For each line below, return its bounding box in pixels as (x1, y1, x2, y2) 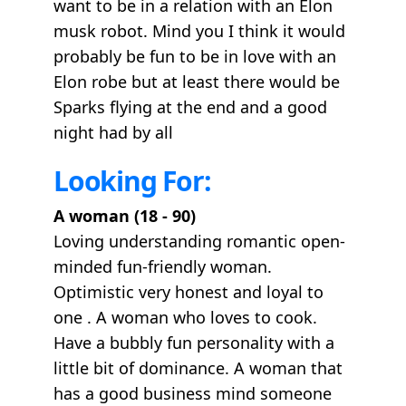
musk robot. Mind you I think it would (53, 19, 345, 42)
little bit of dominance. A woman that (53, 356, 343, 379)
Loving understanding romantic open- (53, 229, 345, 252)
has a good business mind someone (53, 382, 332, 404)
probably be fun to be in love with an (53, 44, 336, 67)
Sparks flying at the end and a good (53, 95, 327, 118)
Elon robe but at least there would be (53, 70, 340, 92)
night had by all (53, 121, 173, 143)
